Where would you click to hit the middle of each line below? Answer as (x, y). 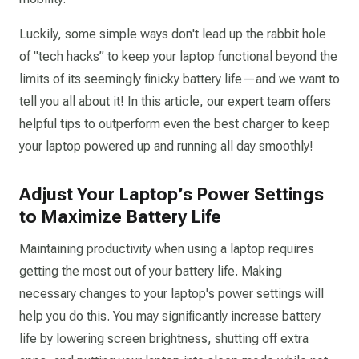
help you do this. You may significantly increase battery (170, 316)
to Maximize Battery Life (120, 217)
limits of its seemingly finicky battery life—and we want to (179, 79)
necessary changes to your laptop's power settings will (171, 294)
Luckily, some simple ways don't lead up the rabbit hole (173, 34)
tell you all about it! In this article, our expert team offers (175, 101)
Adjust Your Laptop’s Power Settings (171, 194)
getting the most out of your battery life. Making (151, 271)
